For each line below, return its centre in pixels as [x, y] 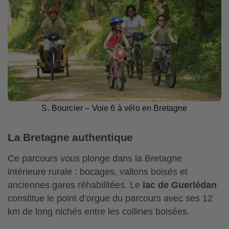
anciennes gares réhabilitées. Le [75, 185]
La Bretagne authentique [71, 138]
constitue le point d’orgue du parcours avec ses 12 [110, 199]
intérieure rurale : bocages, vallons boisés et [98, 172]
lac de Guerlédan [180, 185]
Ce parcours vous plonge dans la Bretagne [95, 159]
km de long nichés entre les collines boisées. [99, 212]
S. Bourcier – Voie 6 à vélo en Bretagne [114, 108]
